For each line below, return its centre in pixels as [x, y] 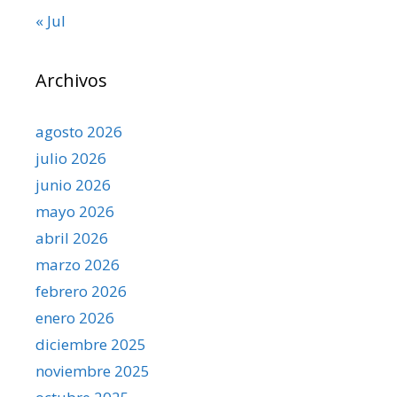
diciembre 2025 [91, 344]
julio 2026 [71, 158]
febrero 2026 [81, 291]
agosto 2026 [79, 131]
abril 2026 [72, 237]
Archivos [71, 80]
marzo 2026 [78, 264]
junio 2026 [73, 184]
